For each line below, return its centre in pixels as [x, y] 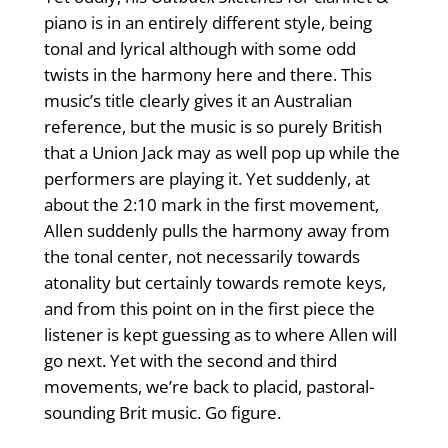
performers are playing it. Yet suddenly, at [206, 179]
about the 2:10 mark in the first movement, [211, 205]
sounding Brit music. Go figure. [162, 413]
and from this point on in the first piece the [209, 309]
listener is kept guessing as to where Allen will [220, 335]
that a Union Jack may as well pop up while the [221, 153]
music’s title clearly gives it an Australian [197, 101]
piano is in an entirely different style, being [207, 23]
